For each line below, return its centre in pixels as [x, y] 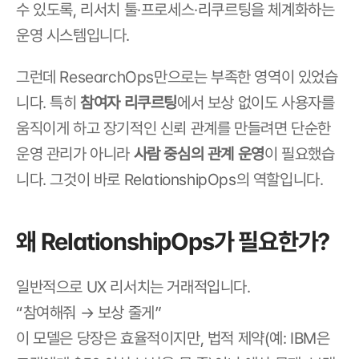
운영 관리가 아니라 [75, 154]
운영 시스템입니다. [73, 35]
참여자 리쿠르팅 [129, 103]
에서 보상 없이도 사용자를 [256, 103]
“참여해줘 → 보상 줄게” [89, 313]
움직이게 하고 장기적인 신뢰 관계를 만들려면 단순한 [173, 128]
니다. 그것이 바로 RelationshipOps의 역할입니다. [170, 179]
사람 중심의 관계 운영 [199, 154]
